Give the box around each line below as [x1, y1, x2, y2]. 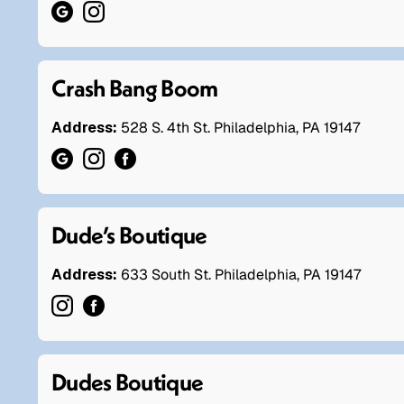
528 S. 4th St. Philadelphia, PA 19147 [121, 117, 360, 137]
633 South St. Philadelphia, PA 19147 [117, 264, 361, 284]
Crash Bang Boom [51, 72, 218, 103]
